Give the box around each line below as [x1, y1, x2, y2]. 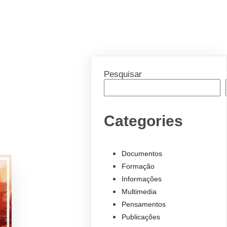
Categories [104, 112, 183, 129]
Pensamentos [121, 200, 166, 209]
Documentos [121, 149, 162, 158]
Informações [121, 175, 162, 183]
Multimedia [121, 187, 157, 196]
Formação [121, 162, 155, 171]
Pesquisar [104, 68, 142, 79]
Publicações [121, 213, 160, 221]
